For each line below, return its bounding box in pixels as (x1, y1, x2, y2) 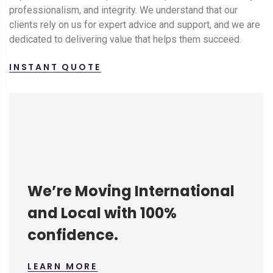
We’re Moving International (27, 181, 235, 202)
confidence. (27, 225, 118, 246)
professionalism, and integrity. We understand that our (9, 4, 238, 16)
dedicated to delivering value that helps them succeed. (9, 34, 241, 46)
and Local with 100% (27, 203, 177, 224)
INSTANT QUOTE (9, 61, 101, 74)
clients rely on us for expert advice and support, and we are (9, 19, 260, 31)
